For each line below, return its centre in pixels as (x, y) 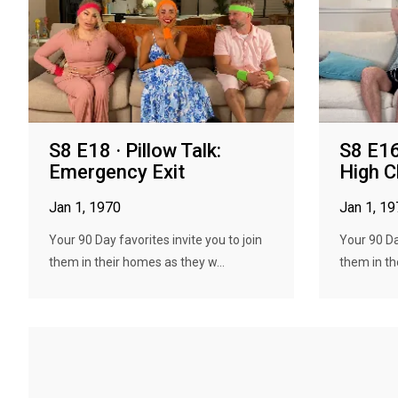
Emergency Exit (117, 172)
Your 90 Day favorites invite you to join (155, 240)
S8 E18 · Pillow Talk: (135, 151)
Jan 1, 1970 (85, 207)
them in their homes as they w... (137, 262)
